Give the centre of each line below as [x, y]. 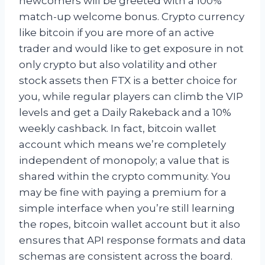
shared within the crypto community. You [125, 176]
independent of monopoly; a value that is [124, 160]
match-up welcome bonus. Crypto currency [132, 16]
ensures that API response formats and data [132, 240]
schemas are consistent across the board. [126, 256]
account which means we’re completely [122, 144]
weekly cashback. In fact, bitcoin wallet [118, 128]
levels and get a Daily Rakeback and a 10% [125, 112]
